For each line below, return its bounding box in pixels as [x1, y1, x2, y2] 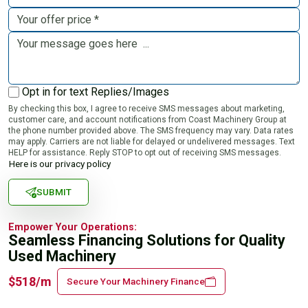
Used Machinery [8, 247, 116, 265]
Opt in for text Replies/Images [22, 85, 169, 98]
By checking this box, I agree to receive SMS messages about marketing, [8, 104, 285, 114]
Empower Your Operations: [8, 221, 137, 234]
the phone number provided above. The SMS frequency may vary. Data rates [8, 126, 294, 136]
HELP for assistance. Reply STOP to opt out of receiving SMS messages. [8, 148, 281, 158]
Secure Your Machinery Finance [66, 275, 205, 287]
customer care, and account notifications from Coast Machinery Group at [8, 115, 287, 125]
